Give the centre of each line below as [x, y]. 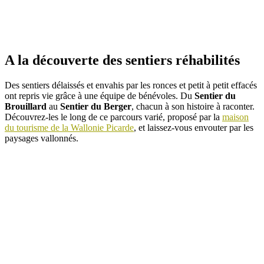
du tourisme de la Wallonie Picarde [69, 127]
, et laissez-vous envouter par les [194, 127]
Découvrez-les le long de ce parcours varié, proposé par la [113, 117]
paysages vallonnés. [42, 138]
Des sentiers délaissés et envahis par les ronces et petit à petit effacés [131, 85]
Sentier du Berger [96, 106]
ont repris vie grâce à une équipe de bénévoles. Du [100, 95]
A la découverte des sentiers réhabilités [122, 60]
